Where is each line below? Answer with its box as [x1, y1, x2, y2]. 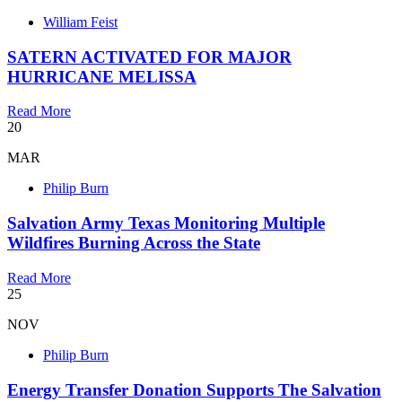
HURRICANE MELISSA [7, 66, 197, 86]
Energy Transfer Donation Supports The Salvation [7, 380, 381, 399]
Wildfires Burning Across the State [7, 233, 260, 253]
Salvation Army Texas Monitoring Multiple [7, 214, 325, 233]
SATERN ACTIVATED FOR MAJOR [7, 47, 292, 66]
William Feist [43, 13, 118, 30]
